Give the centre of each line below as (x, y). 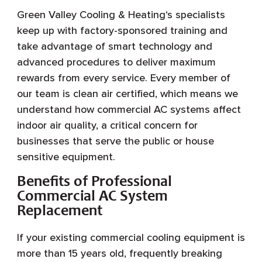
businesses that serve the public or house (115, 141)
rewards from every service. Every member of (123, 77)
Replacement (59, 211)
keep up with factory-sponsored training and (122, 30)
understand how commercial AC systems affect (129, 109)
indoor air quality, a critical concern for (107, 125)
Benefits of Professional (94, 182)
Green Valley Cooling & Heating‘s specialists (121, 14)
